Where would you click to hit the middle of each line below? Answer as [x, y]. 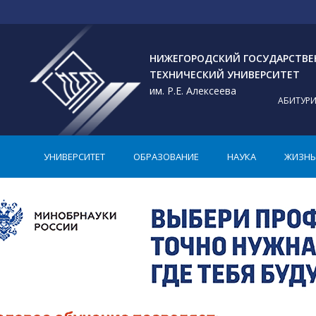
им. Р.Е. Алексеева [193, 90]
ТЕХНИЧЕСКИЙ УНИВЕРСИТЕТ [225, 74]
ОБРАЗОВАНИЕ [166, 157]
